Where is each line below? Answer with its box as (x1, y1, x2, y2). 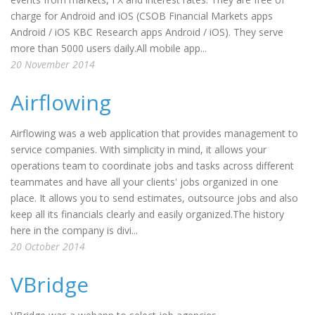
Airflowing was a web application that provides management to (11, 127, 298, 140)
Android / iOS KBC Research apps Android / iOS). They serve (11, 25, 283, 39)
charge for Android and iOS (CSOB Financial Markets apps (11, 9, 273, 22)
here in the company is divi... (11, 224, 138, 237)
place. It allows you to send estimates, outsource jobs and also (11, 191, 298, 205)
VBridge (11, 270, 89, 299)
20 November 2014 (11, 58, 95, 71)
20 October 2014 (11, 240, 85, 253)
